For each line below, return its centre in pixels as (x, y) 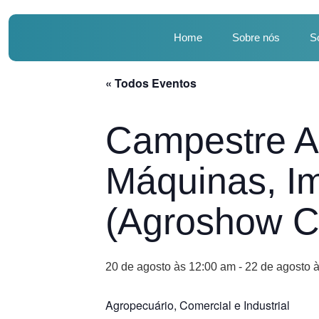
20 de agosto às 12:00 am (171, 267)
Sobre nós (256, 37)
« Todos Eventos (151, 83)
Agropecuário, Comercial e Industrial (198, 305)
